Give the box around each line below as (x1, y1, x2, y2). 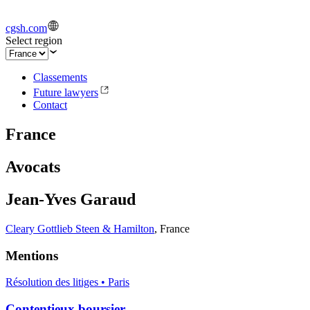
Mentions (6, 248, 58, 263)
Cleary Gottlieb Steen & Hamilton (6, 222, 154, 235)
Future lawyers (33, 86, 98, 99)
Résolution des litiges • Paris (6, 276, 129, 289)
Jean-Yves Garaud (6, 190, 136, 209)
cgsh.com (6, 22, 47, 35)
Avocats (6, 158, 60, 176)
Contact (33, 99, 67, 111)
